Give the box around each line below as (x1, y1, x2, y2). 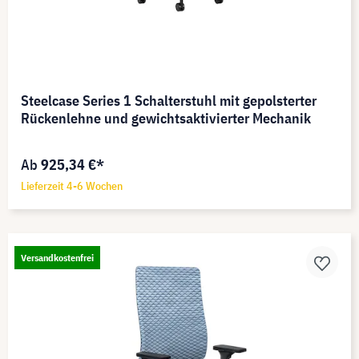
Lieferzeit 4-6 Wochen (21, 179, 123, 194)
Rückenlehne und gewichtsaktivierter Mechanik (21, 109, 311, 128)
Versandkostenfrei (21, 252, 94, 264)
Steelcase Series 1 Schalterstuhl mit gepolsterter (21, 91, 317, 111)
